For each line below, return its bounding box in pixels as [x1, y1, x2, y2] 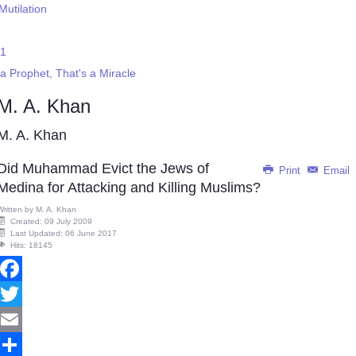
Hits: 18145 [10, 241, 52, 250]
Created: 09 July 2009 [10, 217, 92, 226]
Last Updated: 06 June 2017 [10, 229, 117, 238]
